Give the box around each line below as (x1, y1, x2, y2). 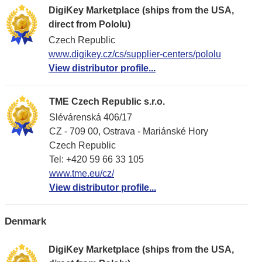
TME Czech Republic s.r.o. (49, 96, 165, 106)
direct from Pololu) (49, 19, 130, 29)
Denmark (5, 215, 46, 227)
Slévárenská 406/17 (49, 112, 132, 123)
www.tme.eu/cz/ (49, 168, 114, 179)
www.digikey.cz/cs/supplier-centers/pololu (49, 49, 221, 60)
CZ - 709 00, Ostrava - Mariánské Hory (49, 126, 208, 137)
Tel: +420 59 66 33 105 (49, 154, 144, 165)
